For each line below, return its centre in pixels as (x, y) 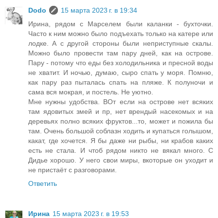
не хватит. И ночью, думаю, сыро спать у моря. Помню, (121, 73)
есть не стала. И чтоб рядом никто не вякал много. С (121, 151)
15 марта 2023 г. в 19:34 (99, 10)
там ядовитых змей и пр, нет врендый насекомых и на (121, 112)
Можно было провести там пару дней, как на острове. (121, 53)
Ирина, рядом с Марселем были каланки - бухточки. (121, 24)
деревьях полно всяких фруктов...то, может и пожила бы (121, 121)
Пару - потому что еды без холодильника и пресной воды (121, 63)
